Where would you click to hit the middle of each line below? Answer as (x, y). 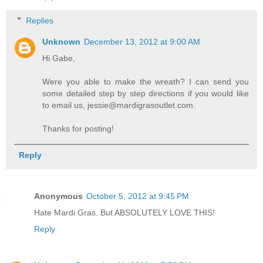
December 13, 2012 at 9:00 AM (142, 41)
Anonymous (58, 196)
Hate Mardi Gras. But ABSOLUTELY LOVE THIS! (124, 212)
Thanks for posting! (78, 128)
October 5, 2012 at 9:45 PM (138, 196)
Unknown (62, 41)
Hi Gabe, (59, 58)
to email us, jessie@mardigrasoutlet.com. (119, 105)
